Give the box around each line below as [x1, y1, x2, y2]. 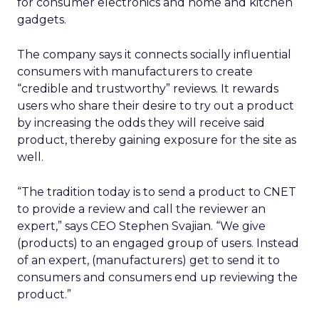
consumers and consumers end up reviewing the [17, 271, 298, 284]
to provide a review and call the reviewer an [17, 202, 266, 216]
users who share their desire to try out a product [17, 99, 294, 113]
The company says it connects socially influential [17, 48, 291, 61]
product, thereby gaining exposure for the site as [17, 133, 296, 147]
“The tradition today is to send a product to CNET [17, 185, 296, 199]
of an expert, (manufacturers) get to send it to [17, 253, 280, 267]
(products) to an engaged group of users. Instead [17, 236, 299, 250]
